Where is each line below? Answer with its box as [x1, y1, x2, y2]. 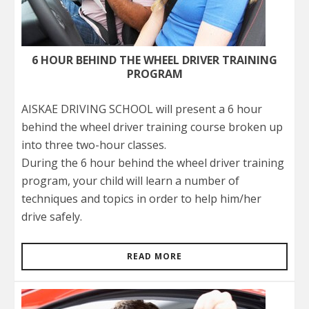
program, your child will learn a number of [21, 173, 239, 188]
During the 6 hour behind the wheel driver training [21, 155, 284, 170]
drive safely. [21, 209, 82, 224]
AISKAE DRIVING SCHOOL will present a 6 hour [21, 101, 262, 117]
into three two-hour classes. [21, 137, 166, 152]
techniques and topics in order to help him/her [21, 191, 261, 206]
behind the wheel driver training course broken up [21, 119, 283, 134]
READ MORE [127, 250, 182, 262]
